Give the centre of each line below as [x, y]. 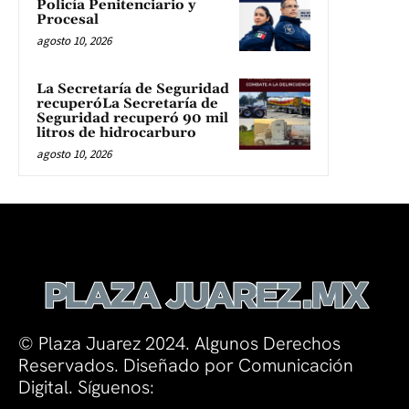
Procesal [69, 19]
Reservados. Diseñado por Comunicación [186, 365]
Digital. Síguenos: [86, 387]
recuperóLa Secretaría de [127, 103]
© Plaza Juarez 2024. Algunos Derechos [179, 343]
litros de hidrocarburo [116, 132]
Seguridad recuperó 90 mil [132, 118]
